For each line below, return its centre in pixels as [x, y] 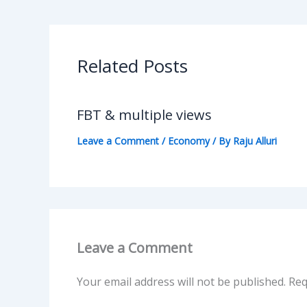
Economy [189, 140]
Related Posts [132, 65]
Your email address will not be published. [181, 281]
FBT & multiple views [144, 114]
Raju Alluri [255, 140]
